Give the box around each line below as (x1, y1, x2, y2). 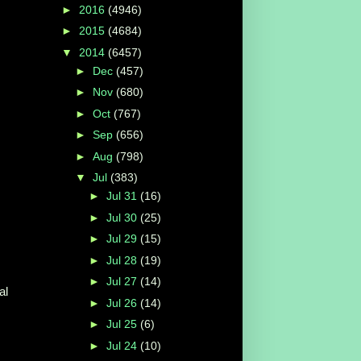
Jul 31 (106, 189, 140, 203)
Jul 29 (106, 232, 140, 246)
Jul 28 (106, 253, 140, 267)
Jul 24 (106, 338, 140, 352)
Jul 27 (106, 275, 140, 288)
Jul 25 (106, 317, 140, 331)
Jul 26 (106, 296, 140, 309)
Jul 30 (106, 210, 140, 224)
